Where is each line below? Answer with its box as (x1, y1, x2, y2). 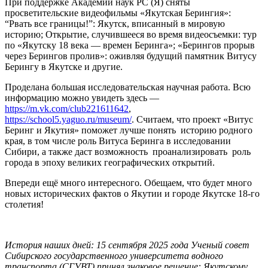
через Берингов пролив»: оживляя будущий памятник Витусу (5, 51, 257, 62)
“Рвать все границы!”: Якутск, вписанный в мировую (5, 19, 225, 29)
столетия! (5, 199, 44, 210)
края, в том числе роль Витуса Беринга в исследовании (5, 136, 231, 147)
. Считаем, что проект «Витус (132, 114, 253, 125)
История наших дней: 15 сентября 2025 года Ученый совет (5, 240, 249, 251)
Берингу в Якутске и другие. (5, 62, 123, 72)
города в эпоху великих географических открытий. (5, 157, 217, 168)
